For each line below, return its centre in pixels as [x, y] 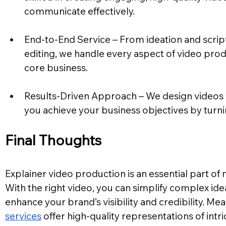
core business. [56, 68]
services [23, 216]
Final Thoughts [53, 140]
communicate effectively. [79, 11]
